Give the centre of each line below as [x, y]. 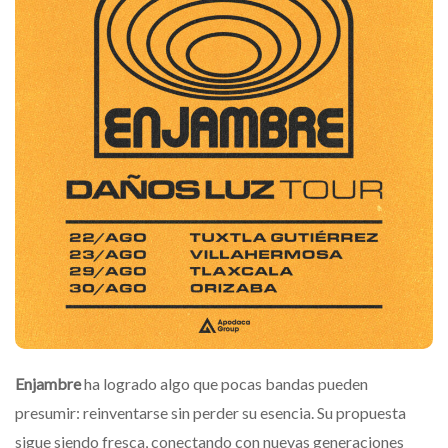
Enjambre [49, 384]
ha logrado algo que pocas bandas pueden [226, 384]
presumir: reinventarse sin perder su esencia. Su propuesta [210, 413]
